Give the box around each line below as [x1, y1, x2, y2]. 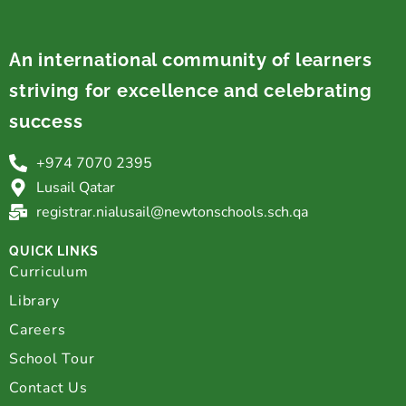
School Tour [9, 348, 95, 369]
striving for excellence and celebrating [9, 79, 372, 101]
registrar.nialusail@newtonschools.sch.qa [36, 201, 308, 222]
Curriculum [9, 261, 89, 282]
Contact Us [9, 377, 88, 398]
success [9, 110, 83, 132]
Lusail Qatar [36, 177, 115, 198]
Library [9, 290, 60, 311]
